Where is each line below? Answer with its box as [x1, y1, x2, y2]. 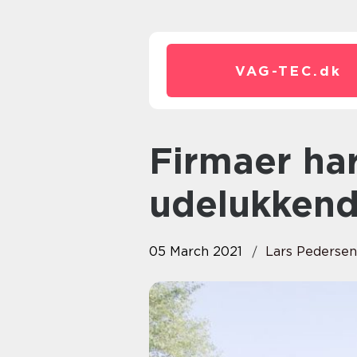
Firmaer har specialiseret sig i [149, 139, 173, 182]
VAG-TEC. [235, 63, 320, 79]
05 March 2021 [149, 244, 242, 259]
